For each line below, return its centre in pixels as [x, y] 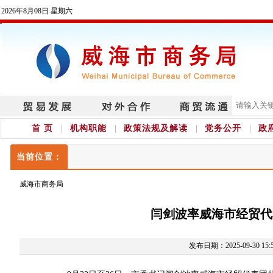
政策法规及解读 [155, 128]
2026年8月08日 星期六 [37, 11]
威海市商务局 [41, 184]
